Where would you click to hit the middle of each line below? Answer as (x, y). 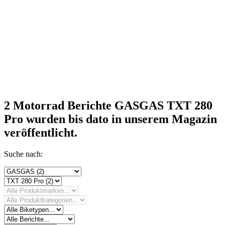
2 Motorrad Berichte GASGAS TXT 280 (108, 105)
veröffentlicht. (41, 132)
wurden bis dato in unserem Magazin (120, 119)
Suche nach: (23, 154)
